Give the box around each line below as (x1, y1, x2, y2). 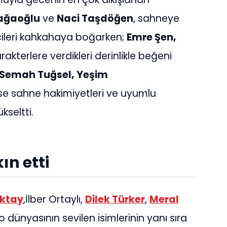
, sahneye (133, 12, 179, 26)
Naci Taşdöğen (57, 12, 133, 26)
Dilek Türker (85, 192, 145, 206)
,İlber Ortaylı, (23, 192, 85, 206)
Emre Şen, (127, 30, 176, 45)
